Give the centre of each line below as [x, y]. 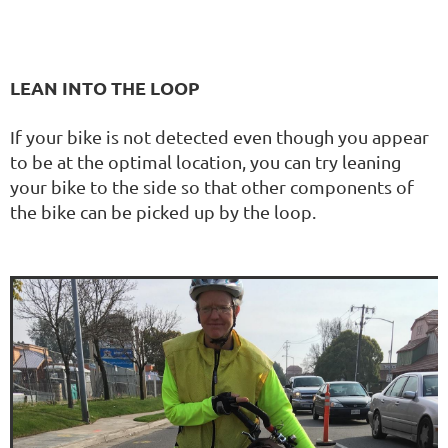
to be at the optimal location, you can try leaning [205, 161]
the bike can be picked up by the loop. [163, 211]
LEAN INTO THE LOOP [105, 87]
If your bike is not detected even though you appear [219, 136]
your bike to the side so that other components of [212, 186]
